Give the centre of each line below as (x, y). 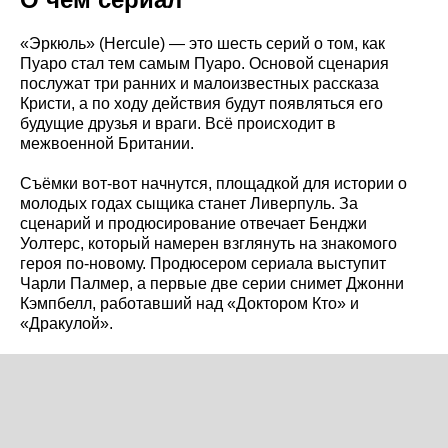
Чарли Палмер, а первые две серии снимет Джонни (212, 283)
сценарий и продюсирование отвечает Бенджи (193, 223)
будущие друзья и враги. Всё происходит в (178, 123)
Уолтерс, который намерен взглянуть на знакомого (208, 243)
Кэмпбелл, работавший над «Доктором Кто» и (189, 303)
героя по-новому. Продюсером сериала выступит (203, 263)
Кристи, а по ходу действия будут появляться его (201, 103)
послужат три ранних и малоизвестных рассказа (199, 83)
